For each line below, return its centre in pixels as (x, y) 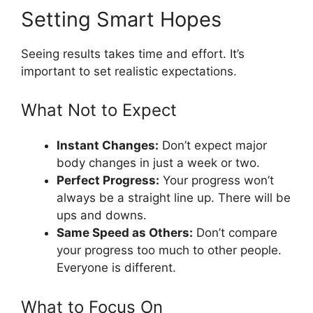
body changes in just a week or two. (158, 163)
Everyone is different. (116, 268)
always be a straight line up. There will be (174, 198)
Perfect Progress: (108, 180)
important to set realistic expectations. (129, 71)
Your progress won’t (217, 180)
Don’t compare (235, 233)
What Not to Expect (99, 110)
